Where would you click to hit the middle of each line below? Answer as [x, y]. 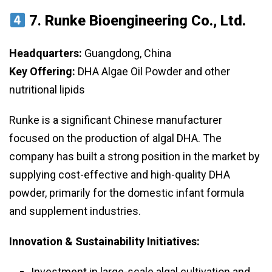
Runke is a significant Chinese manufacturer [116, 120]
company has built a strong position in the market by [134, 157]
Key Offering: [42, 72]
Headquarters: [46, 53]
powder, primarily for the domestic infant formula [127, 193]
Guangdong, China [127, 53]
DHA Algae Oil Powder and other [153, 72]
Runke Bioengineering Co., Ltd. [146, 21]
